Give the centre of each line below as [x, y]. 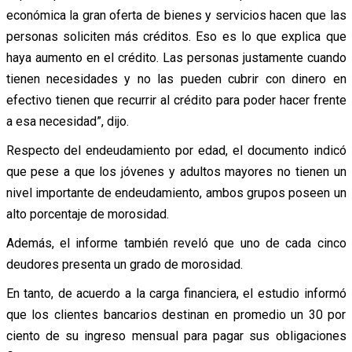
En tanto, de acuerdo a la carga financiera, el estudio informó [176, 293]
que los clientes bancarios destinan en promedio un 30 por [176, 314]
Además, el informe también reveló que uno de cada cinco [176, 243]
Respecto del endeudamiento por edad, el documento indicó [176, 150]
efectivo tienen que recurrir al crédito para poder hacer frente [176, 100]
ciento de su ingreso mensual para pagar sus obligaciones [176, 335]
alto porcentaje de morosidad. [87, 214]
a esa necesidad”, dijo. [67, 121]
